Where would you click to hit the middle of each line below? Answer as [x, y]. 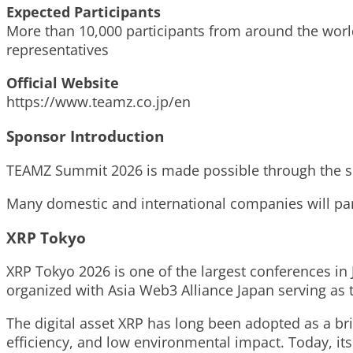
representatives [58, 50]
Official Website [63, 83]
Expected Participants [84, 12]
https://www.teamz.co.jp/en [98, 102]
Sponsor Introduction [85, 136]
